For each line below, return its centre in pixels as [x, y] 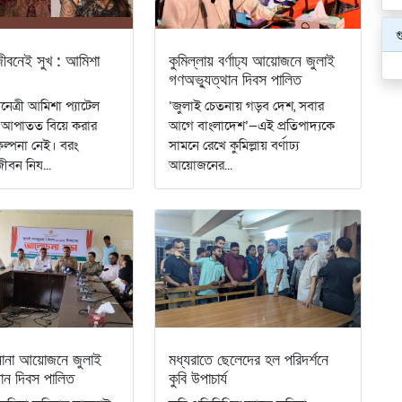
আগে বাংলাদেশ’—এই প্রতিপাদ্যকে [251, 125]
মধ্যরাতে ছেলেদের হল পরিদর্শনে [248, 359]
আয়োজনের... [200, 165]
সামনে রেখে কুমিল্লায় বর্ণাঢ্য [233, 145]
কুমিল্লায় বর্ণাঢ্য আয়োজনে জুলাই [251, 61]
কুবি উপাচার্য [197, 378]
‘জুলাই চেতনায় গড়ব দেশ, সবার [246, 105]
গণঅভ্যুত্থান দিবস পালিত [235, 79]
